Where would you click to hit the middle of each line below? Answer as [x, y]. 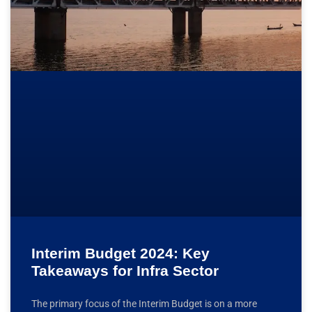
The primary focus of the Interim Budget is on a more [144, 303]
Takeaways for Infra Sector [125, 270]
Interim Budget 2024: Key [120, 253]
